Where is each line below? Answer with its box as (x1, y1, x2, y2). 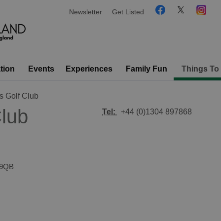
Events (28, 65, 54, 73)
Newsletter (69, 8, 102, 16)
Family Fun (126, 65, 167, 73)
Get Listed (112, 8, 144, 16)
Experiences (65, 65, 112, 73)
